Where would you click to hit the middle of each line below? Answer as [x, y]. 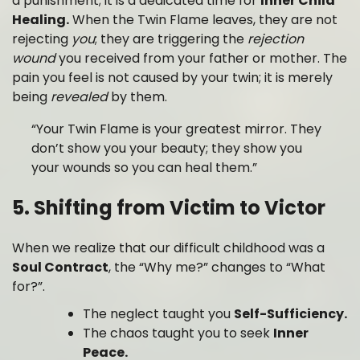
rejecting [42, 39]
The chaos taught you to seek [178, 333]
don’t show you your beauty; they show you [167, 149]
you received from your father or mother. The [201, 59]
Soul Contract [60, 268]
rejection [276, 39]
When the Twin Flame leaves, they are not [203, 20]
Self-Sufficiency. [290, 314]
